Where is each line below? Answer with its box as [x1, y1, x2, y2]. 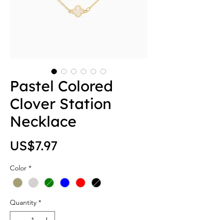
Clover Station [10, 94, 111, 113]
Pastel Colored [10, 77, 113, 95]
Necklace [10, 112, 77, 131]
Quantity [10, 198, 36, 207]
